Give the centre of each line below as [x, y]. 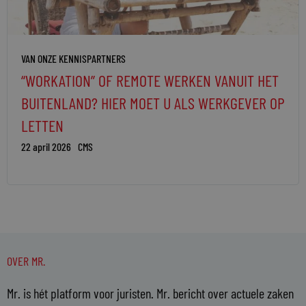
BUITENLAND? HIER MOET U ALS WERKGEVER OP [153, 103]
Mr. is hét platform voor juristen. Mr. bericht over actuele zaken [150, 293]
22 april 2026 [46, 147]
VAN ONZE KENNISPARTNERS [73, 59]
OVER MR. [26, 261]
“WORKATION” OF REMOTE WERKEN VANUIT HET [150, 81]
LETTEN [42, 126]
